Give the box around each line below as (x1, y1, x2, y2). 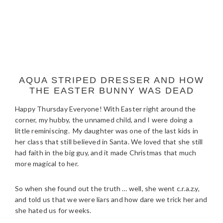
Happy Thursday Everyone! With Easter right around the (15, 105, 196, 113)
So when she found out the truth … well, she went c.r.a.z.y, (15, 184, 200, 193)
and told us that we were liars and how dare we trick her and (15, 195, 208, 204)
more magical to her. (15, 159, 79, 168)
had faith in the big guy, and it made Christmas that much (15, 148, 197, 157)
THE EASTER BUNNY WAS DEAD (29, 86, 194, 96)
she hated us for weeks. (15, 206, 92, 215)
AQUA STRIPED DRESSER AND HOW (19, 75, 204, 85)
